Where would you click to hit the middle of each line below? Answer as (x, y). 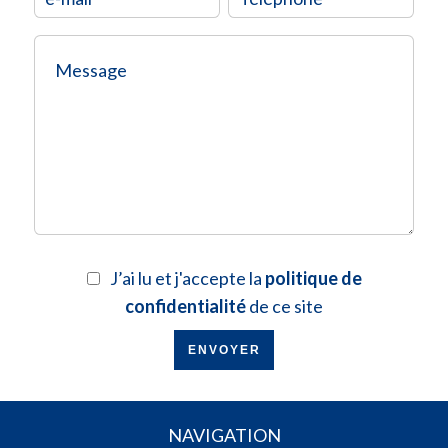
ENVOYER (224, 350)
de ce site (284, 306)
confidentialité (185, 306)
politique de (313, 278)
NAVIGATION (224, 435)
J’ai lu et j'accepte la (187, 278)
